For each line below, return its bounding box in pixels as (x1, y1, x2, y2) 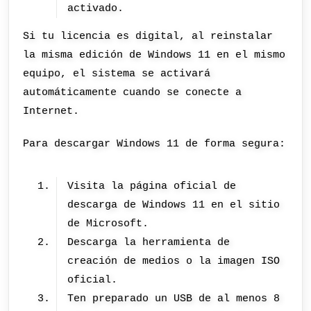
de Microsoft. (67, 217, 149, 230)
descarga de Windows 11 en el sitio (67, 198, 280, 211)
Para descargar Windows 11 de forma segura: (23, 137, 286, 151)
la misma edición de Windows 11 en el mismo (23, 48, 286, 61)
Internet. (23, 104, 80, 117)
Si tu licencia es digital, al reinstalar (23, 29, 274, 42)
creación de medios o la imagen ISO (67, 254, 280, 267)
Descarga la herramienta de (67, 235, 230, 249)
